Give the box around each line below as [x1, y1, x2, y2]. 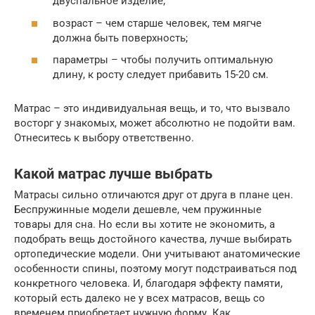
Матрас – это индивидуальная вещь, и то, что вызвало [14, 102, 290, 115]
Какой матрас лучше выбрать [14, 165, 212, 182]
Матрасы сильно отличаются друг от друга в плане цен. [14, 188, 293, 202]
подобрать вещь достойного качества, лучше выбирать [14, 233, 292, 246]
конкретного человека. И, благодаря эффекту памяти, [14, 277, 283, 290]
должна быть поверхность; [53, 31, 188, 44]
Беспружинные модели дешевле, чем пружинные [14, 203, 262, 217]
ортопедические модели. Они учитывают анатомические [14, 247, 300, 261]
